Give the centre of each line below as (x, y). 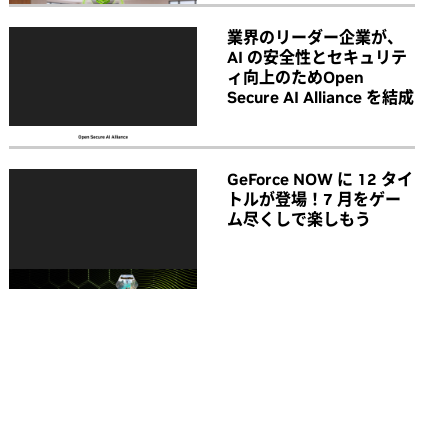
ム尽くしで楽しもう (299, 219)
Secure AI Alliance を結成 (320, 96)
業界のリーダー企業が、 (315, 36)
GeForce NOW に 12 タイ (320, 179)
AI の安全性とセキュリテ (317, 56)
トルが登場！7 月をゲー (314, 199)
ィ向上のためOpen (295, 76)
